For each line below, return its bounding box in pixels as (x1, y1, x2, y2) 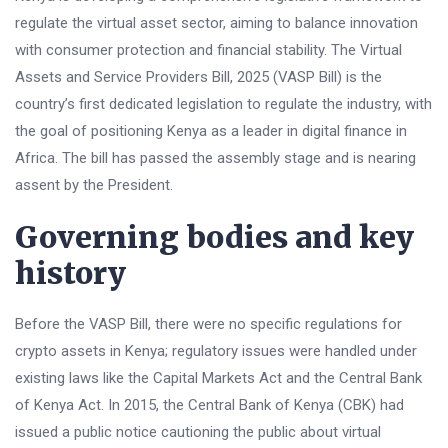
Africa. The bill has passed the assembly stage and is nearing (15, 149, 416, 168)
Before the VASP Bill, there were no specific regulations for (15, 315, 402, 334)
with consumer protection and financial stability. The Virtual (15, 41, 402, 60)
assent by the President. (15, 176, 173, 195)
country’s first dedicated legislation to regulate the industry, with (15, 95, 432, 114)
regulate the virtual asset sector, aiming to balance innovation (15, 14, 418, 33)
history (15, 254, 126, 293)
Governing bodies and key (15, 218, 414, 257)
